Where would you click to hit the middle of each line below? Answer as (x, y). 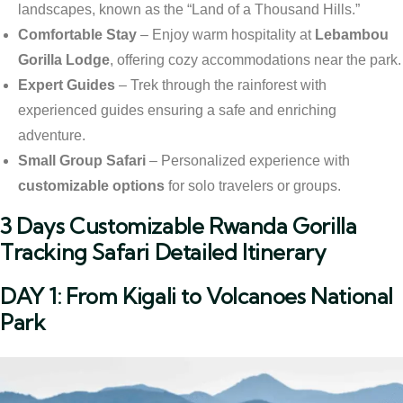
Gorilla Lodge (64, 59)
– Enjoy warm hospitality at (226, 34)
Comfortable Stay (77, 34)
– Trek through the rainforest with (221, 85)
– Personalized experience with (248, 160)
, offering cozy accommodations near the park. (255, 59)
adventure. (52, 135)
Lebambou (352, 34)
